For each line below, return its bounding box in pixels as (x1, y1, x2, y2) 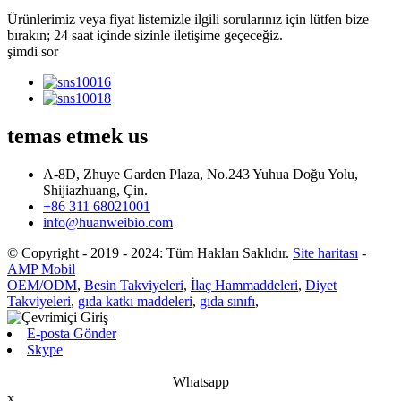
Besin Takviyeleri (84, 277, 183, 294)
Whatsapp (172, 374, 229, 390)
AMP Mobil (7, 261, 75, 277)
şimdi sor (7, 44, 58, 60)
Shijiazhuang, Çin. (43, 183, 148, 199)
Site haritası (293, 245, 358, 261)
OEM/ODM (7, 277, 77, 294)
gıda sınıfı (200, 294, 255, 310)
